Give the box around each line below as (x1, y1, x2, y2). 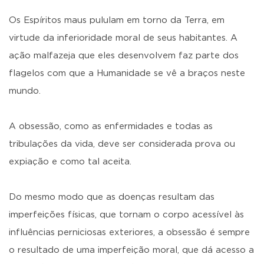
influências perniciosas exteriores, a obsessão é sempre (9, 228, 250, 237)
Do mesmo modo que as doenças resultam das (9, 193, 214, 202)
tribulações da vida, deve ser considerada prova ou (9, 140, 235, 148)
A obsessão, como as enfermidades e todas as (9, 122, 213, 131)
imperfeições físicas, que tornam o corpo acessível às (9, 210, 244, 219)
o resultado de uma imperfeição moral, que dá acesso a (9, 246, 254, 255)
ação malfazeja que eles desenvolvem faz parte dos (9, 51, 239, 60)
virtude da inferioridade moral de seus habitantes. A (9, 34, 237, 42)
